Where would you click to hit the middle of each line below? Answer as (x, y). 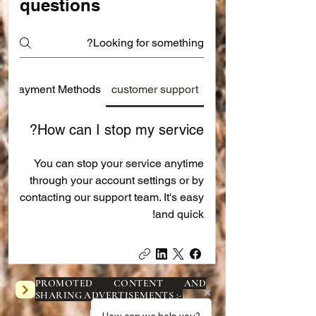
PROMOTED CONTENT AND (121, 284)
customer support (155, 90)
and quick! (180, 214)
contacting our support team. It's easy (112, 197)
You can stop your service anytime (119, 164)
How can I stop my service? (121, 130)
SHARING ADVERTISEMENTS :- (109, 296)
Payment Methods (56, 90)
